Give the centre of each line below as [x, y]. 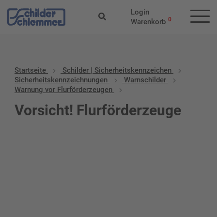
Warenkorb [148, 22]
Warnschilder [145, 80]
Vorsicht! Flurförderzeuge [98, 110]
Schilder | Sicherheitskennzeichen [117, 70]
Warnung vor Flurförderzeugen [63, 90]
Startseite [30, 70]
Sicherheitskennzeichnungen [61, 80]
